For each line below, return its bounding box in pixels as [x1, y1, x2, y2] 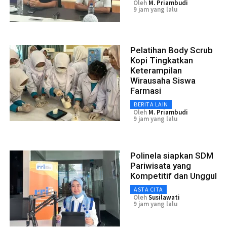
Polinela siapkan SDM [130, 150, 213, 161]
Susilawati [148, 193, 180, 202]
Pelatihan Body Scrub [130, 45, 213, 56]
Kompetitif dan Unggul [130, 171, 217, 181]
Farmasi [130, 86, 161, 96]
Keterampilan [130, 65, 182, 76]
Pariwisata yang [130, 161, 191, 171]
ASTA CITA [134, 185, 163, 194]
